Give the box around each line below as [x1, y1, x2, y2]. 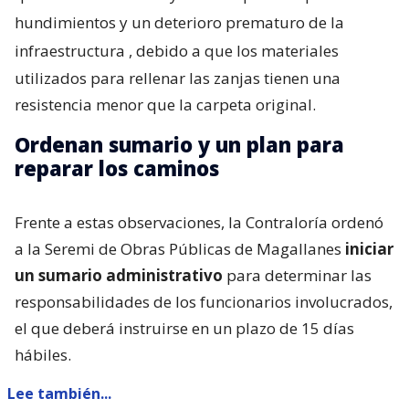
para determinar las [223, 265, 372, 287]
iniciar [345, 238, 393, 260]
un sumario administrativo [15, 265, 223, 287]
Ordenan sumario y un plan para [15, 131, 344, 159]
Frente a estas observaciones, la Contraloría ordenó [15, 212, 383, 234]
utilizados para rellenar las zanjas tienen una [15, 68, 341, 89]
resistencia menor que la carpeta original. [15, 94, 316, 116]
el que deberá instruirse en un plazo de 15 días [15, 318, 354, 340]
